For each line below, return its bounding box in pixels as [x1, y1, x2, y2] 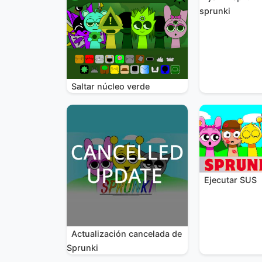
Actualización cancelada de [71, 228, 182, 239]
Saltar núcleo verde [71, 81, 150, 92]
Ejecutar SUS [204, 175, 257, 185]
